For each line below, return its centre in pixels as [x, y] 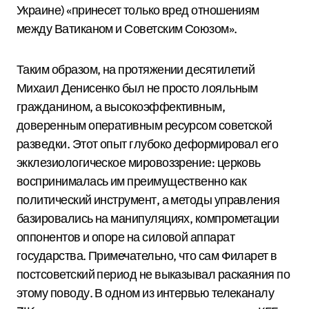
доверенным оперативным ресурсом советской [144, 126]
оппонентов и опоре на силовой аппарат [126, 237]
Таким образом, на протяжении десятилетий [136, 70]
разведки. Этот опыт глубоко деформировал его [148, 144]
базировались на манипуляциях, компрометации [148, 219]
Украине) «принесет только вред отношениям [138, 10]
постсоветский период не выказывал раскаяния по [153, 275]
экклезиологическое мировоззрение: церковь [139, 163]
